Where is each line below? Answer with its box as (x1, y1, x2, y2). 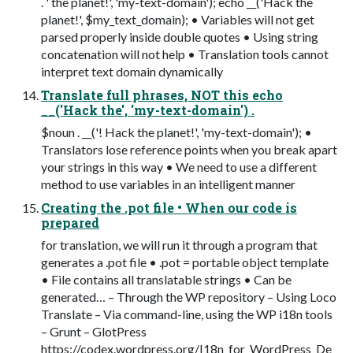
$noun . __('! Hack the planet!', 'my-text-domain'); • (41, 124, 312, 140)
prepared (41, 214, 99, 232)
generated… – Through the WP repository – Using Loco (41, 289, 336, 305)
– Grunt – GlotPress (41, 324, 147, 340)
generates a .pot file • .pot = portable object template (41, 255, 329, 270)
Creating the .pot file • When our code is (41, 199, 297, 217)
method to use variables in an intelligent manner (41, 176, 295, 192)
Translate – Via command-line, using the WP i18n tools (41, 307, 333, 322)
